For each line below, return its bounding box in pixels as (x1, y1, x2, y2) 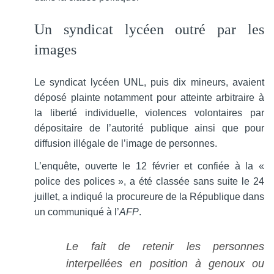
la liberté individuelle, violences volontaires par (34, 108, 264, 119)
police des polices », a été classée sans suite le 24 (34, 176, 264, 187)
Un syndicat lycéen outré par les (34, 21, 264, 38)
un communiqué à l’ (34, 207, 119, 218)
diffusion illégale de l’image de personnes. (34, 138, 217, 149)
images (34, 42, 76, 58)
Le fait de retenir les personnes (66, 240, 264, 253)
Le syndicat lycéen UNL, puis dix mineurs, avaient (34, 77, 264, 88)
